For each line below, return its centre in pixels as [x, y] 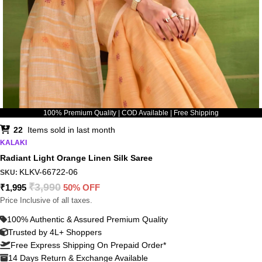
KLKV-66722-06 [49, 172]
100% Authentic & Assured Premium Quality [87, 220]
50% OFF [82, 188]
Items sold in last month [71, 130]
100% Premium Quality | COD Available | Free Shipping [131, 113]
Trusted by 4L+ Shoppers [55, 232]
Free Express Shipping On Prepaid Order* [88, 245]
